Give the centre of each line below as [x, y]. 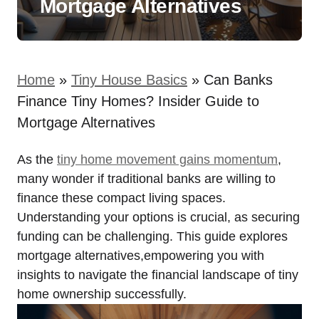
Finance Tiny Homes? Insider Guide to [138, 101]
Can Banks [238, 80]
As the [37, 159]
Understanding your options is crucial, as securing [158, 217]
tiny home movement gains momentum [167, 159]
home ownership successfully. [102, 294]
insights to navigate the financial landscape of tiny [158, 275]
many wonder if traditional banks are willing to [146, 179]
